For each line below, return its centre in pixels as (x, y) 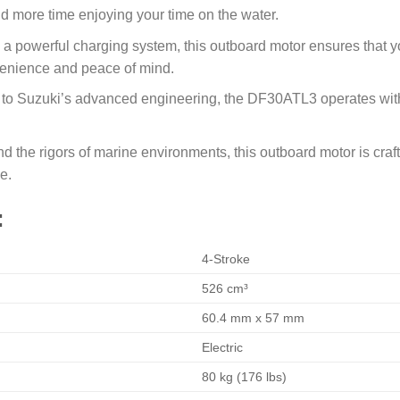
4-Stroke (226, 259)
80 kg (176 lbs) (245, 377)
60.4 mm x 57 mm (254, 318)
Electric (223, 348)
